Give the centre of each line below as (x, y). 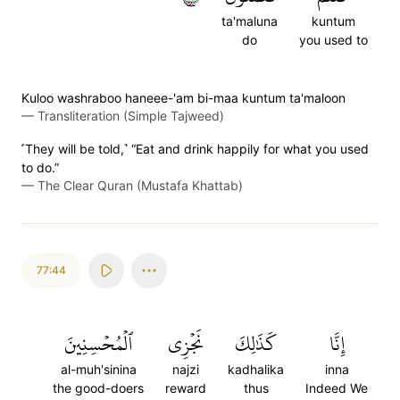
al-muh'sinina (98, 369)
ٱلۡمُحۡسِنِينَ (98, 344)
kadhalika (256, 369)
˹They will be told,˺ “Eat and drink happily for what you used (195, 149)
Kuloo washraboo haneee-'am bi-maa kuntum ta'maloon (183, 98)
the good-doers (98, 388)
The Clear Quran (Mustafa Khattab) (140, 185)
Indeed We (337, 388)
